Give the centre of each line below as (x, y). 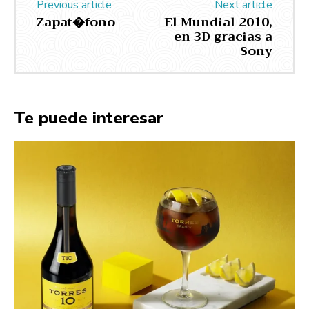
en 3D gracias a (223, 37)
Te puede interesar (89, 118)
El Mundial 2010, (218, 22)
